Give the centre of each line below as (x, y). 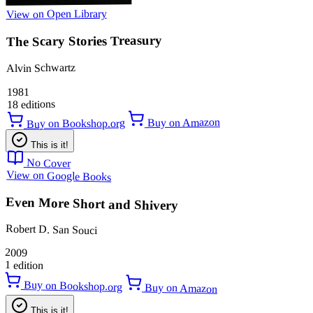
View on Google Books (59, 176)
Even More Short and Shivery (92, 204)
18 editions (31, 104)
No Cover (48, 163)
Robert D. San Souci (51, 230)
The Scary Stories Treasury (84, 41)
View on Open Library (56, 14)
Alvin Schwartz (41, 68)
